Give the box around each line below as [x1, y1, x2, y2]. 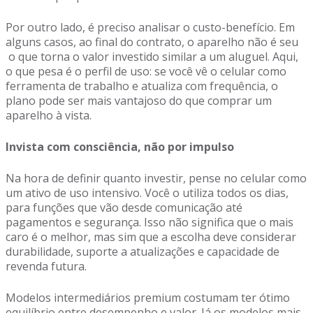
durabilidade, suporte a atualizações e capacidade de [6, 244, 279, 259]
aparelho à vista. [6, 108, 92, 123]
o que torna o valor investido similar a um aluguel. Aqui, [6, 49, 298, 64]
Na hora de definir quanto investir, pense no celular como [6, 170, 307, 186]
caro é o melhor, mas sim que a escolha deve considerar [6, 229, 296, 245]
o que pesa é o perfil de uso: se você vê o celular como [6, 64, 286, 79]
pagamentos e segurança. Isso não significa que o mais [6, 214, 293, 230]
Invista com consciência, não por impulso [6, 139, 234, 154]
